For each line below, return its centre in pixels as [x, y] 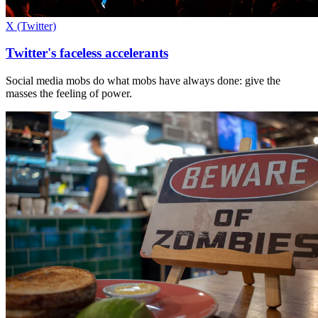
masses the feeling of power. [69, 93]
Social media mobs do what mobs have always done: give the [143, 80]
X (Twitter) [31, 26]
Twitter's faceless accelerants [87, 53]
